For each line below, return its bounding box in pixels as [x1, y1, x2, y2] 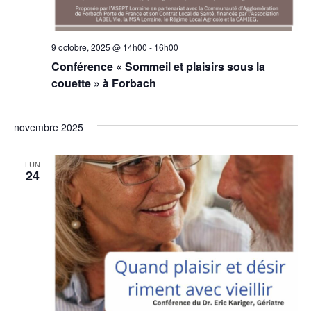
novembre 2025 [13, 120, 83, 135]
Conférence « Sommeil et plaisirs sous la [51, 58, 265, 75]
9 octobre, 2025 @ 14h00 [51, 41, 147, 53]
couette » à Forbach [51, 75, 156, 92]
